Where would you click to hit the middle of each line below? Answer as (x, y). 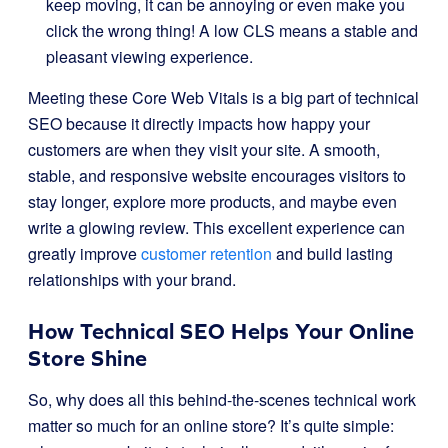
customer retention (206, 253)
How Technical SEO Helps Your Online (221, 331)
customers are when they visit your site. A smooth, (204, 149)
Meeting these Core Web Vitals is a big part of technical (223, 97)
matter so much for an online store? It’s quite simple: (211, 425)
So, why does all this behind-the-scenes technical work (222, 399)
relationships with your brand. (132, 279)
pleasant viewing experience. (149, 56)
